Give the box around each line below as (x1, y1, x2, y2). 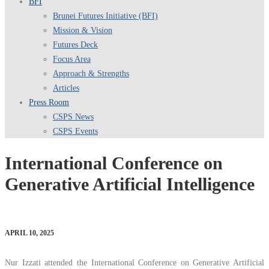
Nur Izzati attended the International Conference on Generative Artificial (5, 258, 264, 268)
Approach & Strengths (53, 68, 129, 79)
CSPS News (53, 112, 94, 122)
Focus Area (53, 54, 91, 64)
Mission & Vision (53, 25, 112, 35)
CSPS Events (53, 126, 98, 136)
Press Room (29, 97, 69, 107)
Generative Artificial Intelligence (5, 174, 255, 194)
